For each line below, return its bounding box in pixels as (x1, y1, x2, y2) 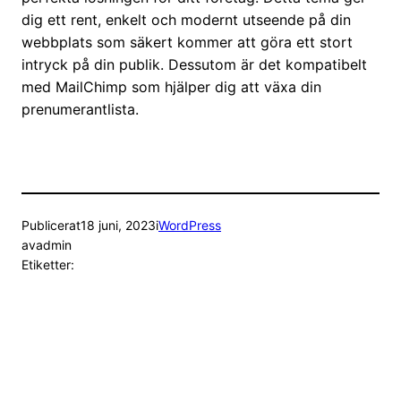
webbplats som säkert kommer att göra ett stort (21, 33, 353, 52)
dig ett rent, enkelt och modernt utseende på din (21, 11, 351, 30)
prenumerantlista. (21, 100, 139, 119)
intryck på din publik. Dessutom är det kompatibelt (21, 55, 367, 74)
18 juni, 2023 (81, 218, 156, 234)
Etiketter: (21, 257, 74, 273)
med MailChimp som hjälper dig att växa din (21, 78, 321, 97)
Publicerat (21, 218, 81, 234)
